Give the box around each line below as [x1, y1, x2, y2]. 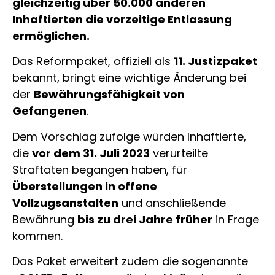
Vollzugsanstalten [12, 195, 118, 211]
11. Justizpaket [174, 53, 257, 69]
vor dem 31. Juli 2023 [32, 145, 150, 161]
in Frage [212, 211, 259, 227]
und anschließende [118, 195, 226, 211]
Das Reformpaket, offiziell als [12, 53, 174, 69]
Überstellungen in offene [12, 178, 157, 194]
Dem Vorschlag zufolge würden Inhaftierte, [12, 128, 246, 144]
